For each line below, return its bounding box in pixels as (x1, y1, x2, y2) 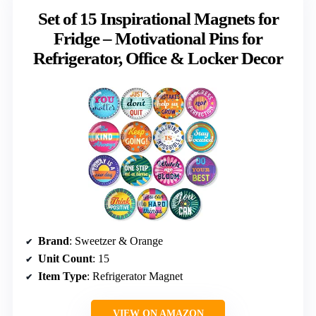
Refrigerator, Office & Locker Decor (33, 49, 283, 68)
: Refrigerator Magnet (87, 270, 183, 283)
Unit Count (38, 253, 92, 265)
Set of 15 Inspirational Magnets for (37, 9, 279, 29)
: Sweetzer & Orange (69, 235, 163, 248)
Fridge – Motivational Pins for (54, 29, 262, 49)
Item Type (38, 270, 87, 283)
